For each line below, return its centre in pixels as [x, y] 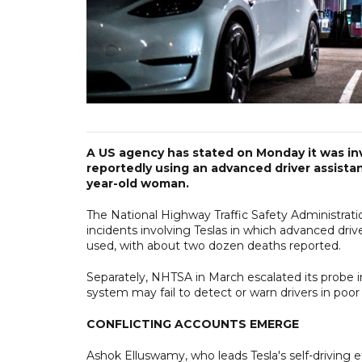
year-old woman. [138, 183]
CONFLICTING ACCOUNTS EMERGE [193, 324]
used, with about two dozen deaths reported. [214, 245]
